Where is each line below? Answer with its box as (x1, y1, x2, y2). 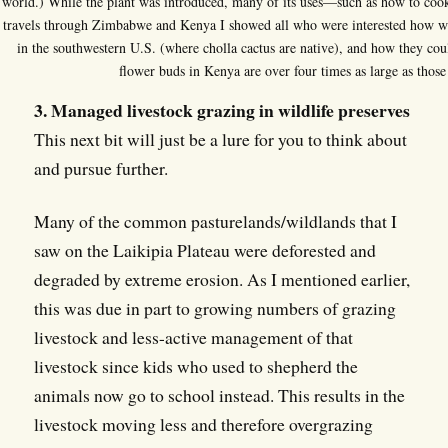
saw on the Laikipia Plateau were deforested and (33, 238, 376, 263)
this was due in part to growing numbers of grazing (33, 296, 396, 321)
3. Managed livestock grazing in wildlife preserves (33, 97, 410, 124)
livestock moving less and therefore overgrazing (33, 412, 373, 437)
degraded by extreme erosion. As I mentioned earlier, (33, 267, 410, 292)
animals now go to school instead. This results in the (33, 383, 405, 408)
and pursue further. (33, 156, 168, 181)
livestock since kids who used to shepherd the (33, 354, 358, 379)
